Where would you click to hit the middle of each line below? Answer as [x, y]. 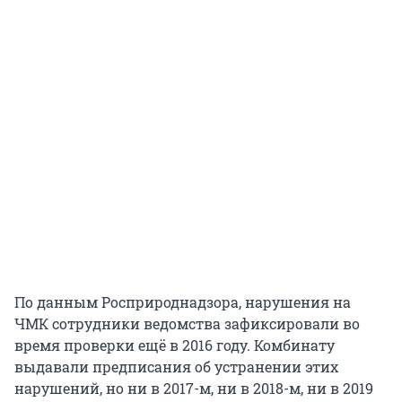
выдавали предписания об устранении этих [176, 367]
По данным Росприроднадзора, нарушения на [183, 302]
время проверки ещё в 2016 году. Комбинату [175, 345]
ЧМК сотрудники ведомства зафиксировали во [187, 324]
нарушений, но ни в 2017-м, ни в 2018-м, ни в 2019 [194, 389]
